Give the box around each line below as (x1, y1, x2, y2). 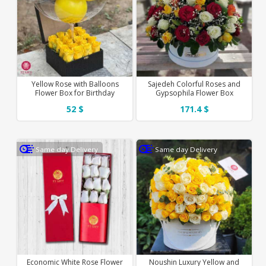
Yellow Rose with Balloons (31, 78, 119, 89)
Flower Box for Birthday (35, 87, 115, 98)
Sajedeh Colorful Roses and (148, 78, 241, 89)
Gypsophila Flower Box (155, 87, 233, 98)
